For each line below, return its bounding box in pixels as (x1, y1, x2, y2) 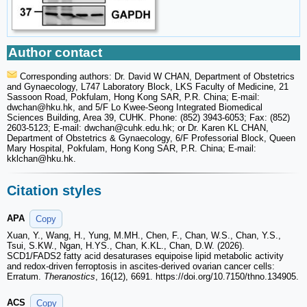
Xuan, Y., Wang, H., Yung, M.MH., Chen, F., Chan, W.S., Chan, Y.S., (7, 230, 281, 241)
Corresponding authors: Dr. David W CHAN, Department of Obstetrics (17, 71, 295, 82)
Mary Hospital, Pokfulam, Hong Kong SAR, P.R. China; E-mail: (7, 143, 256, 154)
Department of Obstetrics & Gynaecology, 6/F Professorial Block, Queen (7, 133, 295, 144)
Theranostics (44, 271, 95, 282)
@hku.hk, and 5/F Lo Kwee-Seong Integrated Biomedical (37, 102, 262, 113)
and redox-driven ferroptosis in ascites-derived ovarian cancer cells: (7, 261, 275, 272)
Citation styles (7, 182, 101, 198)
